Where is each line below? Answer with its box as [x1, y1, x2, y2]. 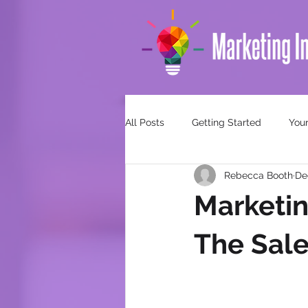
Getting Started [192, 116, 261, 128]
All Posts [125, 116, 164, 128]
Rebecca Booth [224, 169, 293, 181]
